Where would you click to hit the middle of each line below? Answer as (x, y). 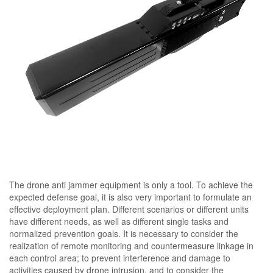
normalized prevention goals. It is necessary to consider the (124, 233)
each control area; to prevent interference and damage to (120, 257)
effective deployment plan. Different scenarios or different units (129, 209)
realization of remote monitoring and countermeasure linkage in (131, 245)
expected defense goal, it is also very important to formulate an (130, 197)
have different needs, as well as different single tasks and (119, 221)
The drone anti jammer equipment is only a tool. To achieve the (131, 184)
